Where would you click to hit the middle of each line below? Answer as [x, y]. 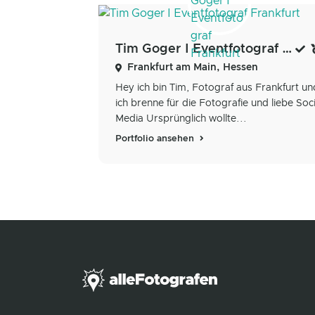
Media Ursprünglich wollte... [181, 118]
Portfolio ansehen [156, 139]
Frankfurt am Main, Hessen [193, 67]
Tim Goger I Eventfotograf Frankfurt [287, 49]
